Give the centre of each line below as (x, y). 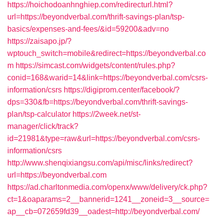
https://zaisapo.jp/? (39, 41)
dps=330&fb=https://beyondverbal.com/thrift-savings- (98, 102)
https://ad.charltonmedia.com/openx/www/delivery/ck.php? (107, 187)
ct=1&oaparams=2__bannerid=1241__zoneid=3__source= (108, 199)
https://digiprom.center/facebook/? (122, 90)
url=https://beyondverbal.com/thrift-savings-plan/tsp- (96, 17)
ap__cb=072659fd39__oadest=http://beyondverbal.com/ (103, 211)
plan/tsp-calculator (39, 114)
